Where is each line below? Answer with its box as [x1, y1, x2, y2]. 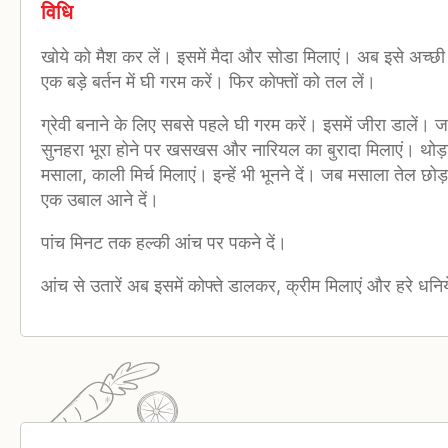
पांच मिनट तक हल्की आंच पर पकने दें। [41, 232, 287, 254]
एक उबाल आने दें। [41, 189, 159, 211]
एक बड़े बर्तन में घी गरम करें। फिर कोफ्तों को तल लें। [41, 71, 376, 93]
